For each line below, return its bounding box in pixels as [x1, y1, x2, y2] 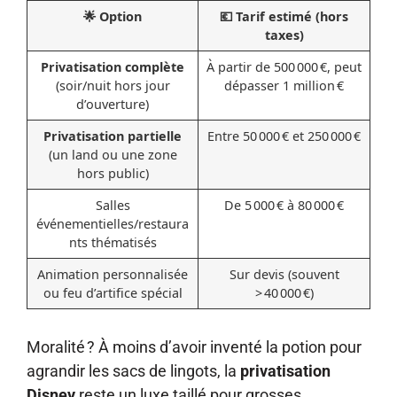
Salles [95, 196, 130, 214]
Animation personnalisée [37, 265, 188, 283]
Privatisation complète [41, 58, 184, 75]
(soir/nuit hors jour [55, 76, 170, 94]
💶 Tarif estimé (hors [220, 7, 348, 25]
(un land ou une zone [48, 145, 177, 163]
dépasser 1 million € [224, 76, 344, 94]
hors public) [76, 164, 149, 182]
